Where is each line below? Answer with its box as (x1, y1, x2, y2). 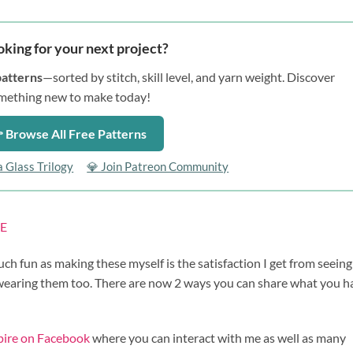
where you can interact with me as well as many (89, 330, 346, 346)
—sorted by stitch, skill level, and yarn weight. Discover (43, 69, 336, 84)
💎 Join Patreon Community (87, 158, 229, 173)
